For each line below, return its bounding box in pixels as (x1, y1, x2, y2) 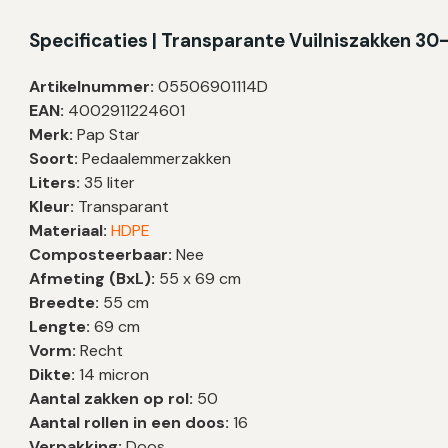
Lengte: (29, 316, 91, 338)
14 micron (75, 364, 150, 386)
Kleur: (29, 196, 75, 218)
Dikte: (29, 364, 76, 386)
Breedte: (29, 292, 100, 314)
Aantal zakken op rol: (29, 388, 194, 410)
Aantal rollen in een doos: (29, 412, 234, 434)
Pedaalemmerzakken (78, 148, 232, 170)
